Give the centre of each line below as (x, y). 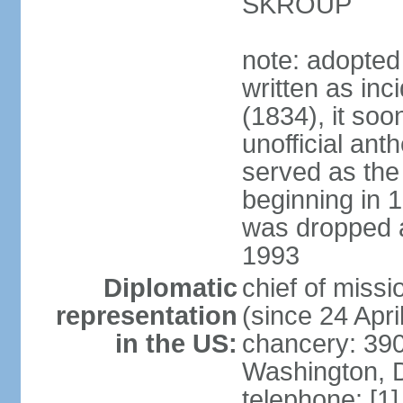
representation (146, 316)
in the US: (176, 344)
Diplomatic (170, 288)
